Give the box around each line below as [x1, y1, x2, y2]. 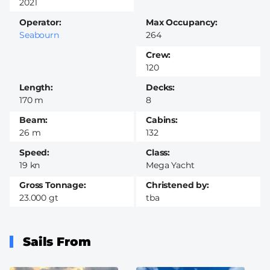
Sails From [23, 234, 91, 249]
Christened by [146, 179, 207, 190]
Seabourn [19, 29, 59, 40]
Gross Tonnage [19, 179, 84, 190]
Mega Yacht [146, 159, 195, 171]
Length [19, 81, 51, 93]
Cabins [146, 114, 176, 125]
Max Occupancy [146, 16, 215, 28]
